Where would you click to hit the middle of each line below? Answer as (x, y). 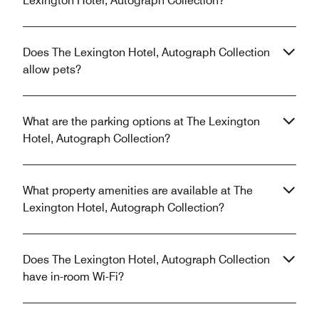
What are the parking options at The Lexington (141, 121)
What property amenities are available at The (138, 190)
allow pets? (52, 69)
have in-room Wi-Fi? (73, 276)
